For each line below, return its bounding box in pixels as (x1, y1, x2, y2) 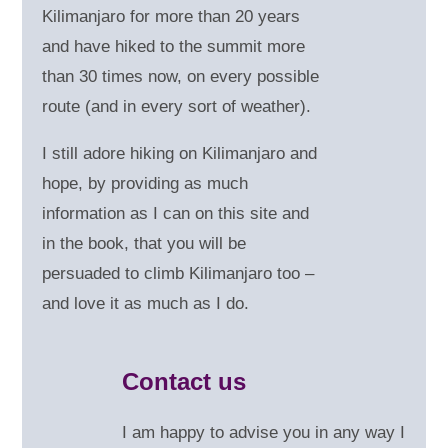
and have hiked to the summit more (42, 37, 306, 57)
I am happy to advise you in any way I (122, 423, 406, 443)
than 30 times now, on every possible (42, 67, 320, 87)
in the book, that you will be (42, 234, 247, 254)
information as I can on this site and (42, 204, 310, 224)
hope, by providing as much (42, 174, 249, 194)
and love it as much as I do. (42, 294, 250, 314)
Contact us (122, 368, 247, 396)
